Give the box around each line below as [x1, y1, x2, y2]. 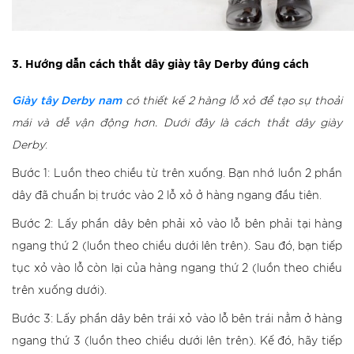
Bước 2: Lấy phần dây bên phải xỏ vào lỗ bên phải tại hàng [12, 219, 342, 230]
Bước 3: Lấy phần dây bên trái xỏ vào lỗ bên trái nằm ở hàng [12, 314, 342, 325]
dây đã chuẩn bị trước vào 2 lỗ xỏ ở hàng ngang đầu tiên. [12, 190, 322, 201]
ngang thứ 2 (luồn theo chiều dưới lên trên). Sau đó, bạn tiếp [12, 241, 342, 252]
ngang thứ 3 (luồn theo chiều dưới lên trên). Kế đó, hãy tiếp [12, 336, 342, 347]
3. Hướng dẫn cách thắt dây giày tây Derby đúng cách [12, 59, 309, 70]
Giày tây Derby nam [12, 92, 122, 107]
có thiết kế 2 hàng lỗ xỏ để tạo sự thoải [121, 96, 343, 107]
